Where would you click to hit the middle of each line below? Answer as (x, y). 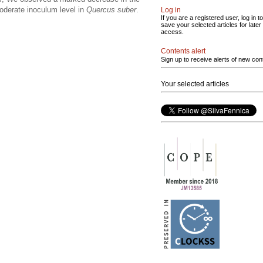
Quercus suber (111, 9)
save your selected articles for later (211, 25)
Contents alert (183, 51)
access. (172, 32)
